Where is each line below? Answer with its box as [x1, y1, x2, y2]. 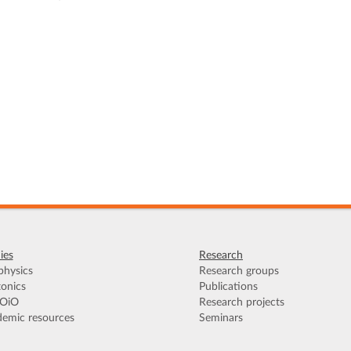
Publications [199, 281, 258, 293]
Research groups [199, 266, 279, 277]
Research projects [199, 297, 284, 309]
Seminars [199, 313, 243, 324]
